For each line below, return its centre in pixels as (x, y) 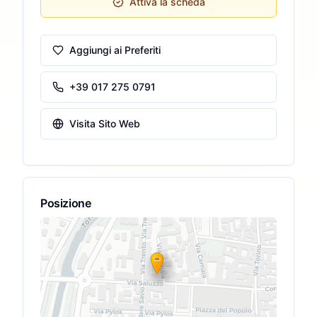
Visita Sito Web (105, 123)
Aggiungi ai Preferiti (115, 50)
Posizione (66, 203)
